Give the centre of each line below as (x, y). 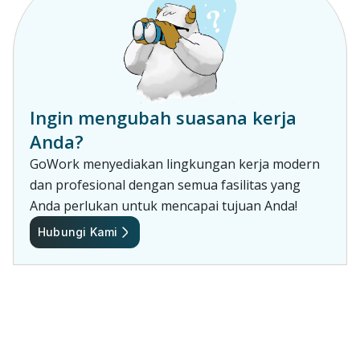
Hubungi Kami (78, 231)
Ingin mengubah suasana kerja (163, 117)
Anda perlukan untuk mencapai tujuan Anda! (164, 205)
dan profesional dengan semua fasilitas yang (165, 184)
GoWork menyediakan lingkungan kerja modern (175, 164)
